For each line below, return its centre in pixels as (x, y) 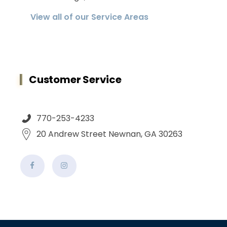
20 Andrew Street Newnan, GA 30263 (109, 134)
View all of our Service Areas (89, 17)
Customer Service (75, 80)
